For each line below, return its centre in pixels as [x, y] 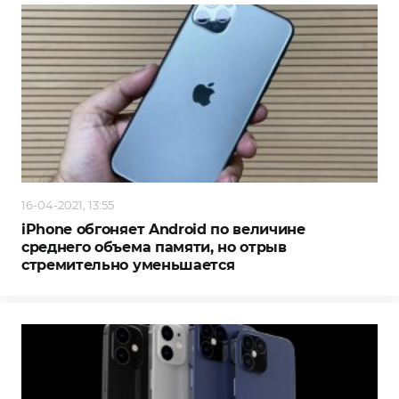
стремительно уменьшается [128, 265]
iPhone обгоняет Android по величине [163, 230]
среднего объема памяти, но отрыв [154, 248]
